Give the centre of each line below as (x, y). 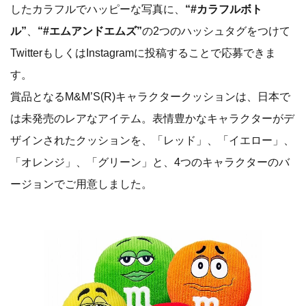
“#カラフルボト (224, 9)
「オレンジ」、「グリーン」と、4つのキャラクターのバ (150, 162)
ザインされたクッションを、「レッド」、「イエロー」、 (152, 140)
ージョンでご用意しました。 (81, 184)
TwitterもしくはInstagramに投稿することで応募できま (143, 53)
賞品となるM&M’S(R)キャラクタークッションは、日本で (150, 97)
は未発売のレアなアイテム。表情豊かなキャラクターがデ (152, 119)
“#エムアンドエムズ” (90, 31)
